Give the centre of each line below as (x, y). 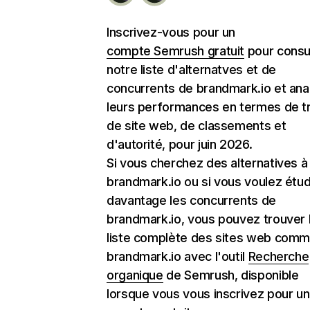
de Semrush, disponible (231, 275)
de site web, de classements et (197, 126)
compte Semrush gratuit (176, 51)
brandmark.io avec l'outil (177, 256)
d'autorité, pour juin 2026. (180, 144)
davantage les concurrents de (191, 200)
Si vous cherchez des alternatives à (207, 163)
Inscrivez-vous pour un (171, 32)
